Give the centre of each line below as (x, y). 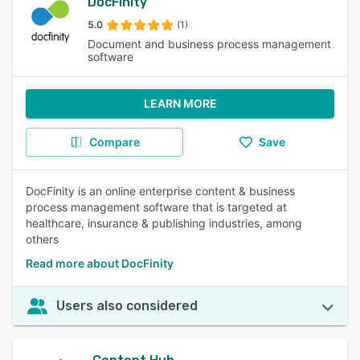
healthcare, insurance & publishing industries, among (164, 223)
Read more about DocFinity (100, 263)
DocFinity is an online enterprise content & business (160, 191)
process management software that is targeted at (156, 207)
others (42, 239)
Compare (114, 142)
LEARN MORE (180, 103)
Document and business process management (209, 44)
